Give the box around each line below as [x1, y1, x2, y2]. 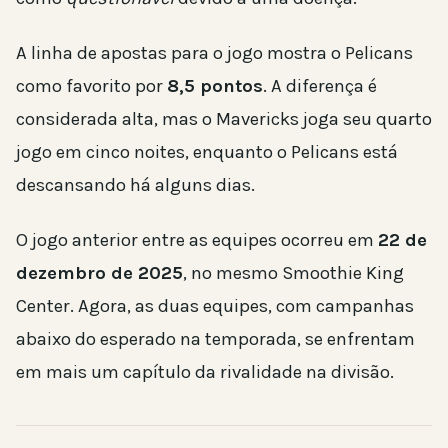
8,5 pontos [167, 74, 263, 97]
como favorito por [16, 74, 167, 97]
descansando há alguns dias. [16, 173, 255, 196]
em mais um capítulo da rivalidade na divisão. [16, 360, 394, 383]
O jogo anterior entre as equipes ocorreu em [16, 228, 378, 251]
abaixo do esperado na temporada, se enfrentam [16, 327, 415, 350]
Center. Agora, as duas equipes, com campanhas [16, 294, 414, 317]
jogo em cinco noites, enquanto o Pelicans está [16, 140, 398, 163]
